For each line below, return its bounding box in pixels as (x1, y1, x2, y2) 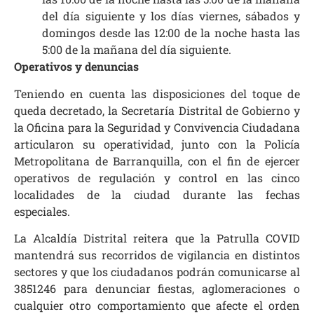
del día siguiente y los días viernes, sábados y (42, 8, 300, 24)
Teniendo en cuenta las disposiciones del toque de (14, 86, 300, 101)
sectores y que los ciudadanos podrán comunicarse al (14, 264, 300, 280)
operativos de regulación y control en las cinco (14, 170, 300, 185)
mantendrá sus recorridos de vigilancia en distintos (14, 247, 300, 263)
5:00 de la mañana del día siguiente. (42, 42, 231, 57)
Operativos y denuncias (14, 59, 139, 74)
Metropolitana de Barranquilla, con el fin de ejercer (14, 153, 300, 168)
